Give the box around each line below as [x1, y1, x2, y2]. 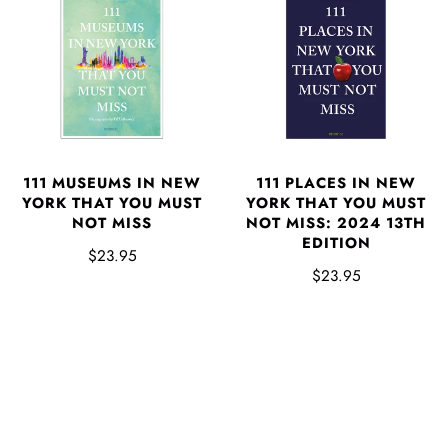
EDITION [301, 231, 371, 254]
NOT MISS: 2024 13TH [246, 211, 426, 234]
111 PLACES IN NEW [256, 171, 416, 194]
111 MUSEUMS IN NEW [23, 171, 201, 194]
